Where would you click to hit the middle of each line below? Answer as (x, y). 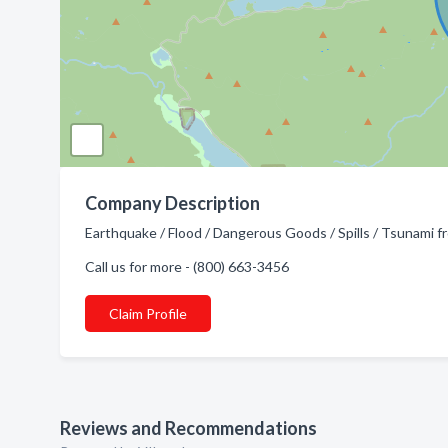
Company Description (172, 203)
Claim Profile (148, 313)
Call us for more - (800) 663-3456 (187, 266)
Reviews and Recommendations (188, 428)
